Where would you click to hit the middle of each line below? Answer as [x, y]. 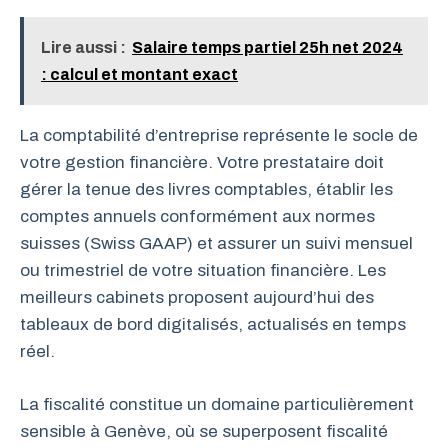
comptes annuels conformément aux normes [197, 217]
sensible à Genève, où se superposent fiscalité [204, 431]
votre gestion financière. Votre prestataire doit [202, 163]
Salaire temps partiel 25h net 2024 [267, 48]
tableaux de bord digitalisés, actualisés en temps [213, 325]
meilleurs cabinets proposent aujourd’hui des [197, 298]
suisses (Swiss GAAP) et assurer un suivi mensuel [216, 244]
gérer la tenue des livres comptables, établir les [206, 190]
